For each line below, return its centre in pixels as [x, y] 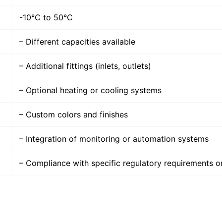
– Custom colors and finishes [74, 114]
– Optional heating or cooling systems [90, 90]
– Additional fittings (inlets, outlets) [85, 66]
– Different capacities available [77, 41]
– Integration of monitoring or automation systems [114, 139]
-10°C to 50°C [46, 17]
